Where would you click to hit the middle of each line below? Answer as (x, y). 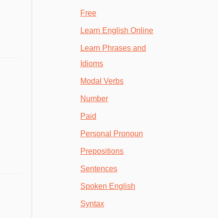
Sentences (99, 169)
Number (94, 99)
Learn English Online (117, 31)
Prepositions (102, 151)
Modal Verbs (102, 81)
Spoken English (108, 186)
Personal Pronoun (112, 134)
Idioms (92, 64)
